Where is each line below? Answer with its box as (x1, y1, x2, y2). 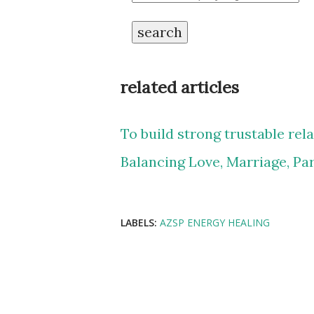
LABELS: (121, 215, 157, 229)
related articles (121, 76, 239, 98)
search (137, 23, 182, 41)
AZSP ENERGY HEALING (160, 215, 270, 229)
